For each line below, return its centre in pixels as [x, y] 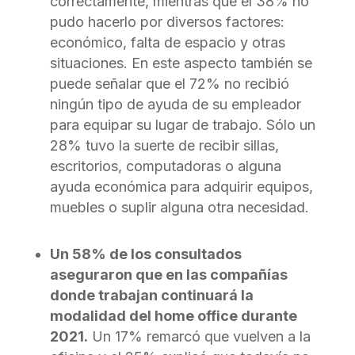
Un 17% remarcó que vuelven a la [199, 336]
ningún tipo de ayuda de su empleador [175, 104]
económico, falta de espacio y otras [167, 42]
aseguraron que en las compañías [168, 274]
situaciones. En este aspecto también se [181, 63]
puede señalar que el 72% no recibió [169, 83]
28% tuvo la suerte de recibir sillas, [164, 145]
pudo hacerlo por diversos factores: [167, 21]
